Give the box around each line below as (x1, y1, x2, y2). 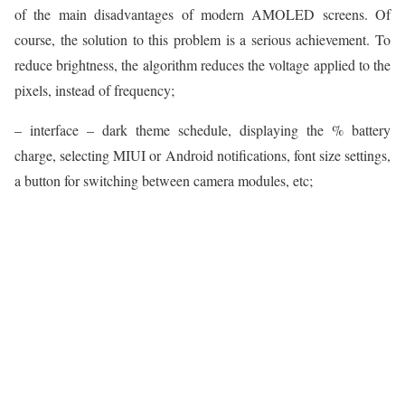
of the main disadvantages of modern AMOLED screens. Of (14, 5, 391, 24)
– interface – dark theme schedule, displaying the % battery (14, 120, 391, 140)
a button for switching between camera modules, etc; (14, 171, 313, 191)
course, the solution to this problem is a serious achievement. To (14, 30, 391, 50)
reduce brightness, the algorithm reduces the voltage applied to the (14, 55, 391, 75)
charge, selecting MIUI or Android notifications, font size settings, (14, 146, 391, 165)
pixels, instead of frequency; (14, 80, 174, 100)
